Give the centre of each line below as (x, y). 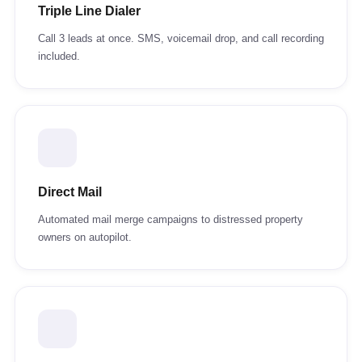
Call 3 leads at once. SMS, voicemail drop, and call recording (181, 38)
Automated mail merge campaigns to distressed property (170, 219)
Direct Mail (70, 192)
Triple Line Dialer (89, 11)
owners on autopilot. (85, 237)
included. (59, 56)
